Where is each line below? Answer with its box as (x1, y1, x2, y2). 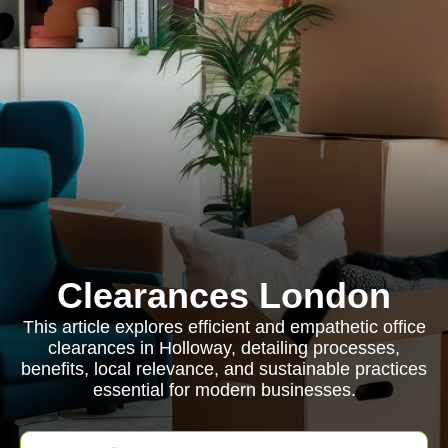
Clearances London (57, 275, 391, 316)
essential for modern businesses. (92, 380, 356, 400)
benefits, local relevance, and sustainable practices (21, 359, 427, 379)
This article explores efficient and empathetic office (22, 317, 426, 337)
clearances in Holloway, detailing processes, (48, 338, 400, 358)
